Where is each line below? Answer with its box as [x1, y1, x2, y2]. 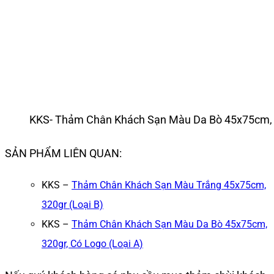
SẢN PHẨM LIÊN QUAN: [5, 146, 122, 160]
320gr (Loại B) [42, 198, 103, 210]
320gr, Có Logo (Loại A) [42, 237, 143, 250]
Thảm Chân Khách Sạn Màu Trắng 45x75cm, [72, 179, 266, 191]
